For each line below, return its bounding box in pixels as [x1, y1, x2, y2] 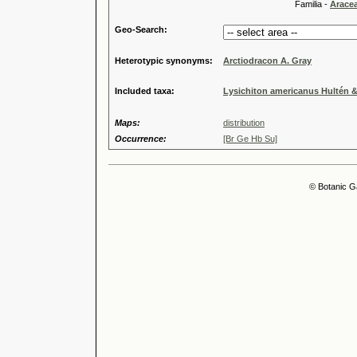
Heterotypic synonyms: [115, 56, 213, 65]
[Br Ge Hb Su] [223, 134, 277, 143]
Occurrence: [115, 134, 167, 143]
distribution [223, 118, 265, 127]
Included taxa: [115, 86, 175, 96]
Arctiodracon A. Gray [223, 56, 312, 65]
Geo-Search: [115, 25, 167, 34]
